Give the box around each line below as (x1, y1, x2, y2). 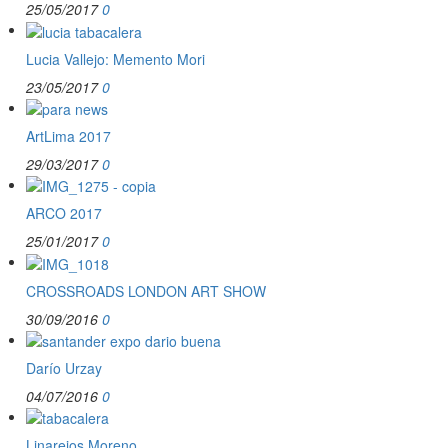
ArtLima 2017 (26, 125, 111, 146)
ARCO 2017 (26, 203, 102, 224)
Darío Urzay (26, 357, 102, 378)
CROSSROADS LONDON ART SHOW (26, 280, 266, 301)
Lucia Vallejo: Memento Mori (26, 48, 205, 69)
